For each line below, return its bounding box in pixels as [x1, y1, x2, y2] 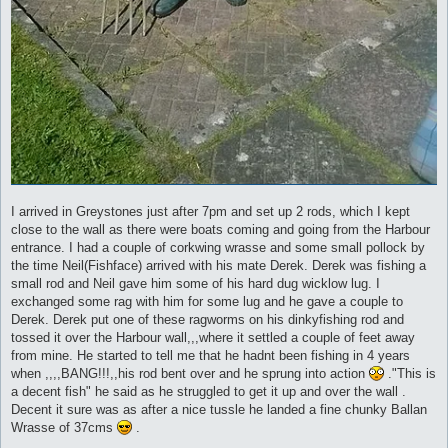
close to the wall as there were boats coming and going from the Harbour [11, 221, 430, 237]
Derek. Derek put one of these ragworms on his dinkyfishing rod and [11, 311, 404, 327]
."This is [384, 365, 436, 381]
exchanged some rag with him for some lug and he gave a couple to [11, 293, 403, 309]
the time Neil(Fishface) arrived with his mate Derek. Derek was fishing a [11, 257, 426, 273]
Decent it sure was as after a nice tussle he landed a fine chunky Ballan [11, 401, 427, 417]
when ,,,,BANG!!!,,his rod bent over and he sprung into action [11, 365, 369, 381]
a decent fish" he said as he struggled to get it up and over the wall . [11, 383, 406, 399]
